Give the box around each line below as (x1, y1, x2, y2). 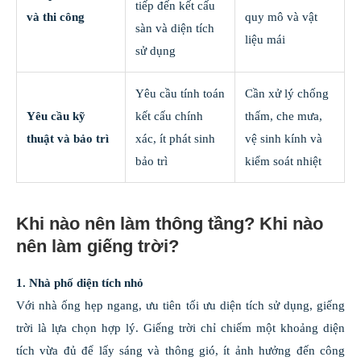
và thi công (27, 10, 85, 24)
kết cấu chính (135, 110, 203, 123)
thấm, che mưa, (245, 110, 322, 123)
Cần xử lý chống (245, 87, 329, 101)
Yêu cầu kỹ (27, 110, 85, 123)
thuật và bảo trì (27, 132, 109, 146)
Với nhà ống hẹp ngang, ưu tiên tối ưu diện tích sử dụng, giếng (16, 299, 345, 313)
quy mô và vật (245, 10, 317, 24)
